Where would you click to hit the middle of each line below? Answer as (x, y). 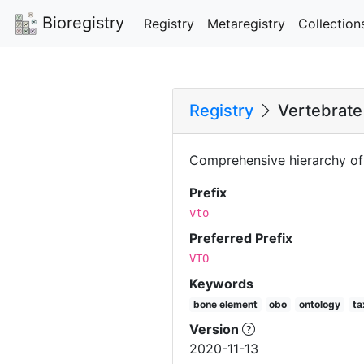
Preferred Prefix (241, 238)
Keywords (221, 283)
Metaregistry (246, 23)
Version (216, 329)
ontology (319, 304)
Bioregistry (81, 23)
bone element (225, 304)
